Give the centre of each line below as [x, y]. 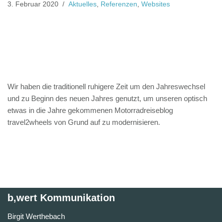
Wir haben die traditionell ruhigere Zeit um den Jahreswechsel [106, 86]
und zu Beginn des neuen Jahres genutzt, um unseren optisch [107, 98]
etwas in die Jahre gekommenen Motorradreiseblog [90, 110]
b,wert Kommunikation [61, 198]
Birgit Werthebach [36, 216]
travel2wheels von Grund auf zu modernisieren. [84, 122]
